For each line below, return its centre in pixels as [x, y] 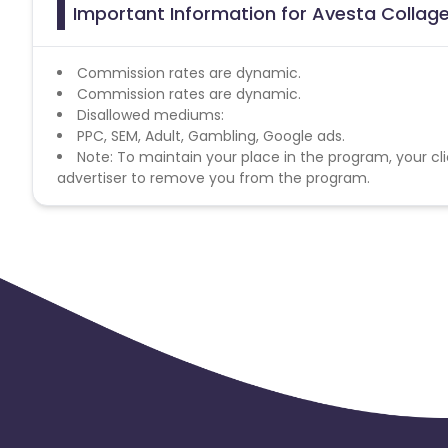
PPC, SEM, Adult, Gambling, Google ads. [211, 135]
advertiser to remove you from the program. [213, 177]
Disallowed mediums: [150, 114]
